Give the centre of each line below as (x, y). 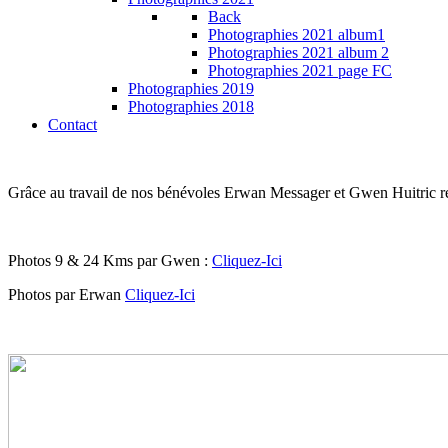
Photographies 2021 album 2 (298, 52)
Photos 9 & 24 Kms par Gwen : (110, 260)
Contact (72, 124)
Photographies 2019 (191, 88)
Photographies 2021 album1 (296, 34)
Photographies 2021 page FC (300, 70)
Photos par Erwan (66, 294)
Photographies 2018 (191, 106)
